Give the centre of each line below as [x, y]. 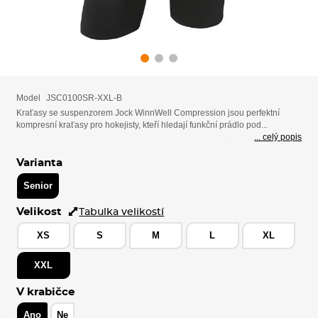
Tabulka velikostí [122, 212]
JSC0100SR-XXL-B [84, 98]
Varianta [39, 163]
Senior [38, 185]
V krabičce [45, 292]
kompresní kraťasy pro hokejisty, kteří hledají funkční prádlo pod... [142, 125]
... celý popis [278, 137]
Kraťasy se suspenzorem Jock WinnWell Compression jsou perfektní [148, 113]
